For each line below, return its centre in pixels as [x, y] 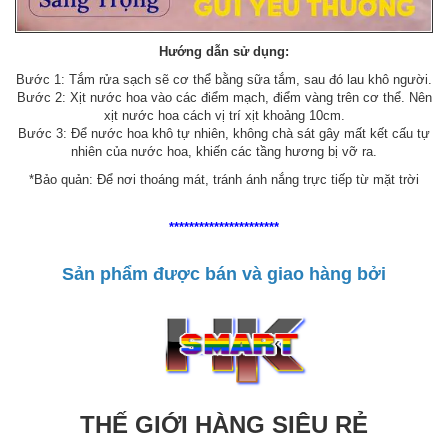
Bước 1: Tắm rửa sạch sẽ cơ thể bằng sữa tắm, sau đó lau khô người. [224, 79]
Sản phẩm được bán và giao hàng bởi [224, 273]
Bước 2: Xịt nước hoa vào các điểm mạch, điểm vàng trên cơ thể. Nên [224, 97]
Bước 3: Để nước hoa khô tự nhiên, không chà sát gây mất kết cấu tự [224, 133]
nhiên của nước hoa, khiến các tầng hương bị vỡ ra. [224, 151]
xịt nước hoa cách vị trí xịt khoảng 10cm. [224, 115]
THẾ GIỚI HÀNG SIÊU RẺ [224, 424]
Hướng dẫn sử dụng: [224, 51]
